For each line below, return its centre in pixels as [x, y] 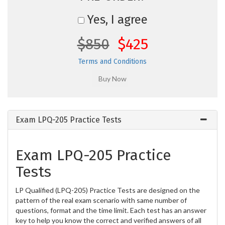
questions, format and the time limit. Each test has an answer [111, 210]
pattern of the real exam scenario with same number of [101, 200]
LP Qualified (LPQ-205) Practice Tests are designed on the [108, 190]
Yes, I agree [116, 19]
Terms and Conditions [113, 61]
